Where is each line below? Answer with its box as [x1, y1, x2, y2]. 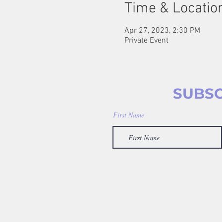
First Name [113, 110, 144, 119]
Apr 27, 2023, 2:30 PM [124, 26, 200, 36]
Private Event [124, 36, 168, 46]
